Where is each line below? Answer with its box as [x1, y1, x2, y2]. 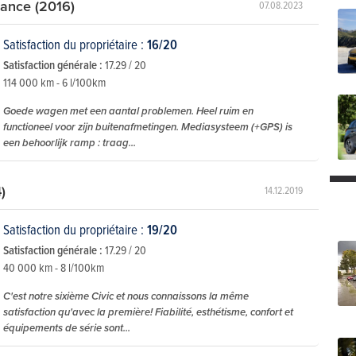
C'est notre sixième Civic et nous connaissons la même [3, 288, 249, 304]
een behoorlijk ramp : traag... [3, 135, 136, 151]
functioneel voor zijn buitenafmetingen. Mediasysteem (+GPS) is [3, 119, 292, 135]
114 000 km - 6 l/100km [3, 74, 106, 91]
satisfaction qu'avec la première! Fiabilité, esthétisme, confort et [3, 304, 293, 320]
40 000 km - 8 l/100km [3, 259, 104, 277]
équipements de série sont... [3, 320, 130, 336]
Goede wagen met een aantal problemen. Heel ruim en [3, 103, 253, 119]
